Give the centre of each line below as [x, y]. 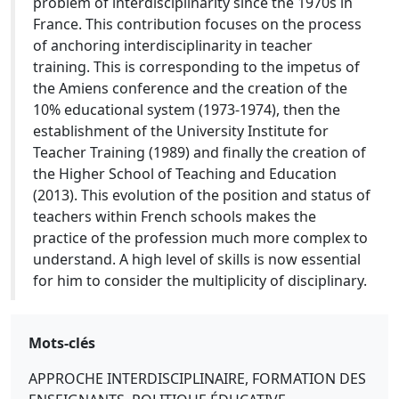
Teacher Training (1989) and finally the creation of [199, 152]
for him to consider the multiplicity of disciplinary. [200, 281]
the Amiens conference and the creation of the [190, 88]
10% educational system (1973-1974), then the [187, 110]
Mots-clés [62, 343]
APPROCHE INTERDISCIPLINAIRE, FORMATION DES [197, 379]
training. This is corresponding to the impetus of [196, 67]
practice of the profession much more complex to [200, 238]
